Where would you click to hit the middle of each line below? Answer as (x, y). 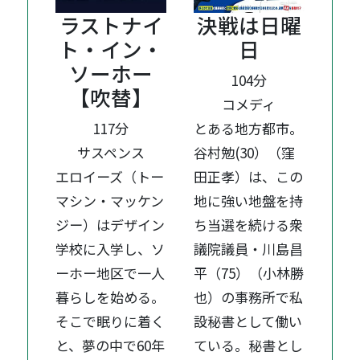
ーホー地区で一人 (110, 272)
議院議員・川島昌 (249, 248)
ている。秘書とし (249, 345)
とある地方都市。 (249, 128)
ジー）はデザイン (110, 224)
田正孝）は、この (249, 176)
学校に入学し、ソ (110, 248)
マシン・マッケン (110, 200)
